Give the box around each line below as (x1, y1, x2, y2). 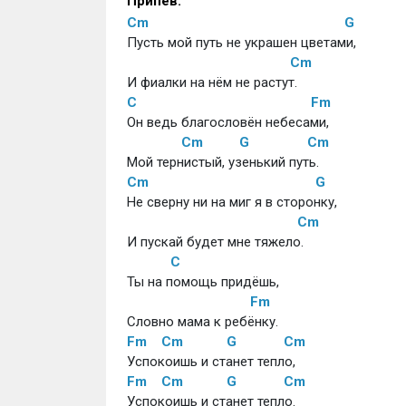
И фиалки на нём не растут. (126, 74, 297, 91)
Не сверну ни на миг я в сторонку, (126, 194, 337, 210)
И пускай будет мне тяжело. (126, 234, 304, 250)
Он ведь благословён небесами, (126, 114, 329, 130)
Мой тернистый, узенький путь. (126, 154, 319, 170)
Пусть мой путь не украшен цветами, (126, 34, 356, 51)
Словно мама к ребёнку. (126, 314, 278, 330)
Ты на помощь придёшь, (126, 274, 283, 290)
